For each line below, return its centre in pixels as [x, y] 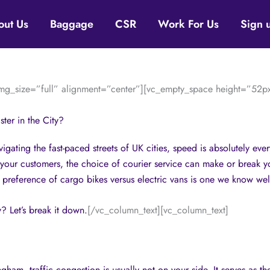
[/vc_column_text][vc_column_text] [158, 210]
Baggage [72, 24]
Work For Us [188, 24]
